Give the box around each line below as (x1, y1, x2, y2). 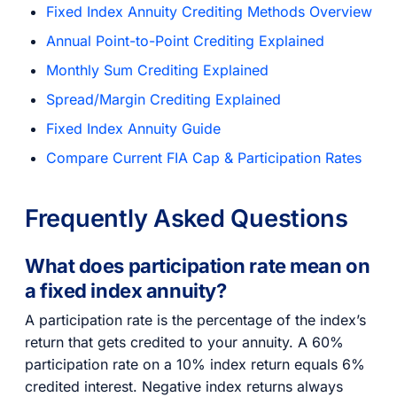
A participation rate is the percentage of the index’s (25, 310, 366, 329)
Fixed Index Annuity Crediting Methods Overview (46, 2, 372, 20)
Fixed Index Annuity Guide (46, 119, 221, 137)
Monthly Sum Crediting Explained (46, 60, 269, 79)
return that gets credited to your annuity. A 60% (25, 332, 344, 351)
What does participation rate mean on (25, 254, 370, 278)
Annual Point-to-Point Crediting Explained (46, 31, 324, 50)
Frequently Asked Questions (25, 203, 348, 233)
